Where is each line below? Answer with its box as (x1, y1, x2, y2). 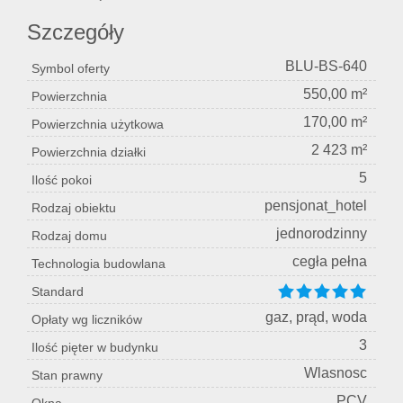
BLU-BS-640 (285, 58, 367, 75)
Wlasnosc (304, 365, 367, 381)
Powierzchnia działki (31, 145, 146, 160)
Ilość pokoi (31, 173, 92, 188)
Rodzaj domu (31, 228, 107, 244)
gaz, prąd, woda (265, 309, 367, 326)
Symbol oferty (31, 61, 110, 76)
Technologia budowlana (31, 256, 166, 272)
